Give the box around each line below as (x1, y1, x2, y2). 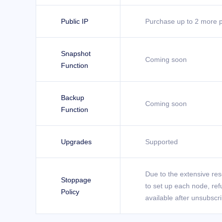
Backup (61, 94, 84, 102)
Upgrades (61, 138, 92, 146)
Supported (145, 138, 178, 146)
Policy (61, 188, 79, 196)
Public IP (61, 17, 88, 25)
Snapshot (61, 50, 91, 57)
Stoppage (61, 176, 91, 184)
